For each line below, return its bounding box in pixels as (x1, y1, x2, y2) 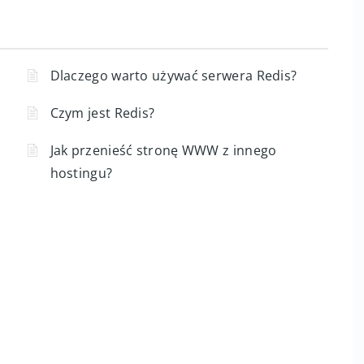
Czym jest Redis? (50, 104, 155, 122)
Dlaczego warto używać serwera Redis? (50, 67, 297, 84)
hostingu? (50, 164, 113, 182)
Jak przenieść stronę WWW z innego (50, 141, 277, 159)
